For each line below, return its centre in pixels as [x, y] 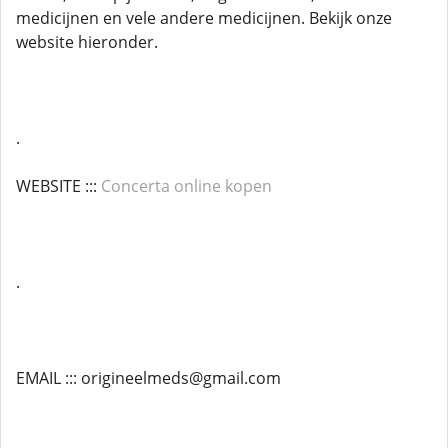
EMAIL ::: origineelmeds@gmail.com [148, 378]
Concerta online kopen [186, 186]
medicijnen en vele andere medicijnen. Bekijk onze [204, 18]
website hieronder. [87, 42]
